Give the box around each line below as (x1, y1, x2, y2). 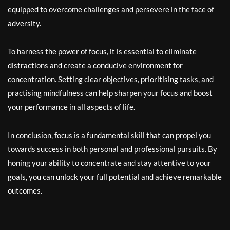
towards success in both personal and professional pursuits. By (8, 144, 217, 154)
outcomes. (8, 186, 42, 195)
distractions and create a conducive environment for (8, 61, 183, 70)
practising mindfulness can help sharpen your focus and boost (8, 88, 213, 98)
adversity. (8, 18, 41, 28)
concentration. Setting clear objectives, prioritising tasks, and (8, 74, 214, 84)
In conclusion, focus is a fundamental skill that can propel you (8, 130, 211, 140)
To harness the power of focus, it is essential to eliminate (8, 47, 197, 56)
